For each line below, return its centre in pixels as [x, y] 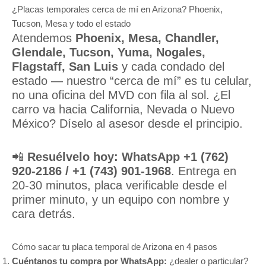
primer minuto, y [57, 199]
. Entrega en [204, 171]
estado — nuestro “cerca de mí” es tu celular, [132, 80]
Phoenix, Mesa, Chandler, [147, 38]
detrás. [55, 213]
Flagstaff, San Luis [65, 66]
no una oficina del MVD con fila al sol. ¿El [121, 95]
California [115, 109]
